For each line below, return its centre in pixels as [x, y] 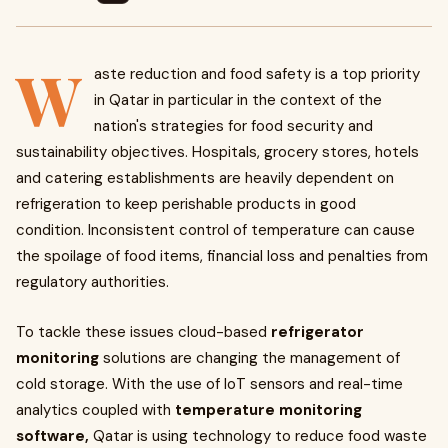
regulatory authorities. [96, 282]
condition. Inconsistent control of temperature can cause [215, 230]
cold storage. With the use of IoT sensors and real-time [209, 384]
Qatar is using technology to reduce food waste [258, 436]
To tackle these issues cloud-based [143, 332]
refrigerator [317, 332]
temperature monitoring [268, 410]
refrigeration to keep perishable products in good [186, 204]
